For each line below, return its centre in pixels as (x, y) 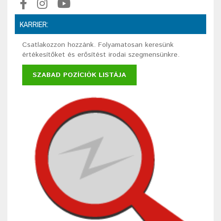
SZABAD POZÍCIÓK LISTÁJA (79, 75)
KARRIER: (34, 24)
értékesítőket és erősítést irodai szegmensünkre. (101, 55)
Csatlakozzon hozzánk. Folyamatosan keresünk (98, 45)
